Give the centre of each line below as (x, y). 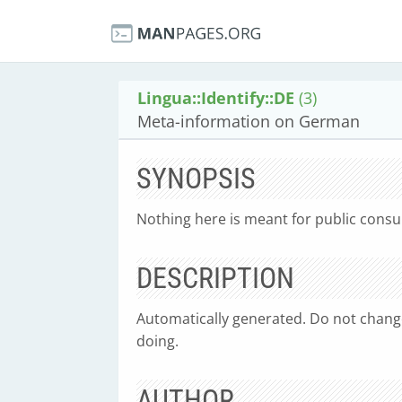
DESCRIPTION (215, 278)
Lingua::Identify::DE (216, 98)
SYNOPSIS (196, 179)
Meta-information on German (249, 121)
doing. (157, 341)
